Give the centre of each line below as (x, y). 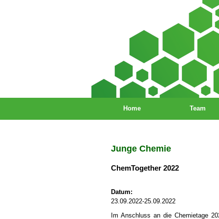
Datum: (122, 192)
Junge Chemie (141, 149)
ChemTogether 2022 (145, 168)
